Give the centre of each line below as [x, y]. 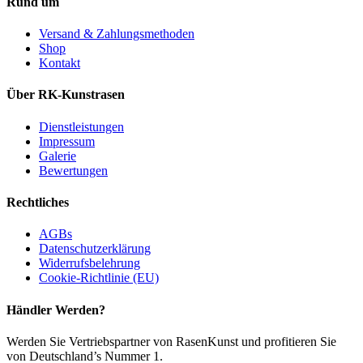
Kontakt [60, 63]
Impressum [67, 141]
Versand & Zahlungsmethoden [117, 34]
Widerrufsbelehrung [90, 263]
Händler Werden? [56, 310]
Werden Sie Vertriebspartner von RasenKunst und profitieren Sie [171, 341]
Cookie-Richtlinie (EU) [99, 278]
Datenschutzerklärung [95, 249]
